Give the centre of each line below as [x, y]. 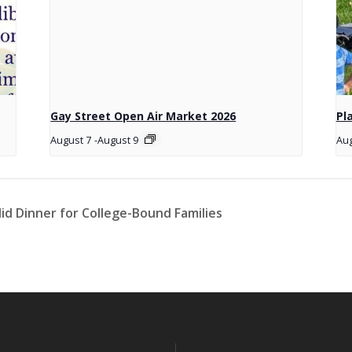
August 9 [118, 141]
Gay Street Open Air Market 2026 [143, 116]
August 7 [71, 141]
